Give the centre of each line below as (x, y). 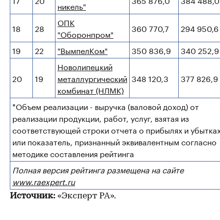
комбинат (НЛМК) (91, 90)
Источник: (33, 196)
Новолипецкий (85, 66)
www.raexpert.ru (44, 181)
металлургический (92, 78)
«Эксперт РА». (86, 196)
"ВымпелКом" (82, 50)
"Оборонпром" (85, 34)
